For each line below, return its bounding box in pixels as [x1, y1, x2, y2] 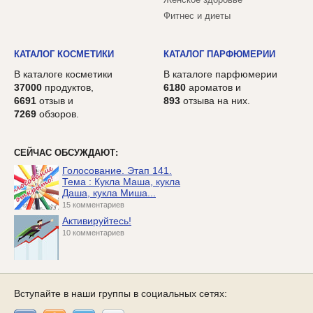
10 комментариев [62, 228, 124, 238]
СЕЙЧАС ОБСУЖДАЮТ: [14, 147, 118, 159]
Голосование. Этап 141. [62, 165, 172, 177]
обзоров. [36, 108, 79, 120]
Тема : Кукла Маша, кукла [62, 176, 180, 188]
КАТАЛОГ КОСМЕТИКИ [14, 49, 114, 60]
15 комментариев [62, 201, 124, 210]
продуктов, [42, 82, 94, 94]
